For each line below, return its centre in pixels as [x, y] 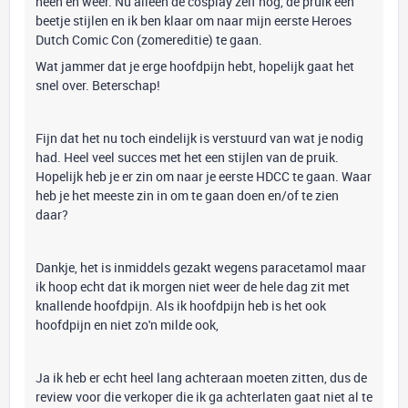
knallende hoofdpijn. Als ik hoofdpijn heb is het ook [181, 306]
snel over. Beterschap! [99, 85]
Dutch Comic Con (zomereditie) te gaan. [149, 40]
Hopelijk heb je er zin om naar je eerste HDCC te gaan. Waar [204, 176]
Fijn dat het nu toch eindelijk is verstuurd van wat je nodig [199, 138]
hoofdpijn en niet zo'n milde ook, [127, 325]
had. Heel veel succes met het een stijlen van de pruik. [187, 157]
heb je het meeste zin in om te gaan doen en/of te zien [187, 195]
